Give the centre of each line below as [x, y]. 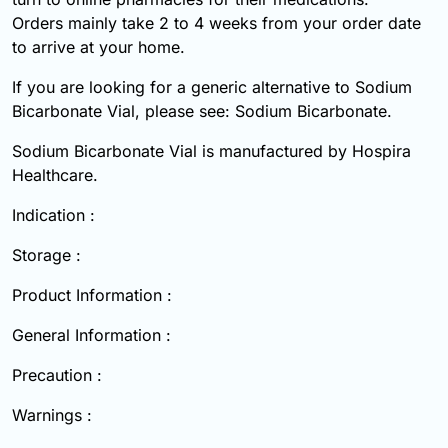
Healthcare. [55, 175]
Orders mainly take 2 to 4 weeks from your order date [216, 23]
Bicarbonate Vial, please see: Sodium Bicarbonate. [202, 111]
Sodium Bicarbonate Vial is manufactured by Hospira [211, 151]
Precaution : [57, 375]
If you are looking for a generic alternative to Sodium [212, 87]
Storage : [46, 255]
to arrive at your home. [98, 47]
